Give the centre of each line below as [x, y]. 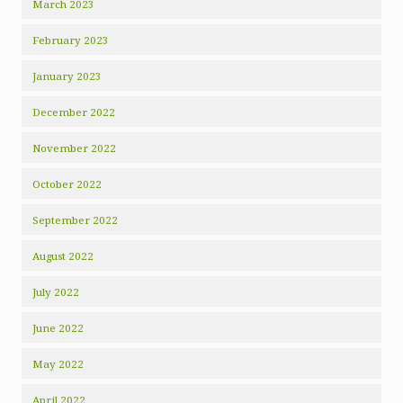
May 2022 [58, 364]
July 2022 [56, 292]
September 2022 [75, 220]
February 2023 [71, 40]
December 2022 [74, 112]
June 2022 [58, 328]
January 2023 [67, 76]
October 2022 [67, 184]
